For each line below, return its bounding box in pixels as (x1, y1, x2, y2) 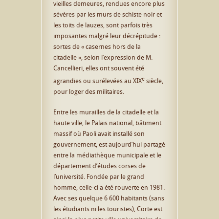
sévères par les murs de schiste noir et (53, 9, 162, 19)
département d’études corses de (53, 161, 146, 170)
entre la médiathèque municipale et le (53, 150, 161, 159)
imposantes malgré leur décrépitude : (53, 31, 160, 40)
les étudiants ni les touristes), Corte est (53, 204, 162, 213)
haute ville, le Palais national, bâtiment (53, 118, 161, 127)
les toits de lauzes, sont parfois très (53, 20, 153, 29)
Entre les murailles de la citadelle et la (53, 107, 159, 116)
